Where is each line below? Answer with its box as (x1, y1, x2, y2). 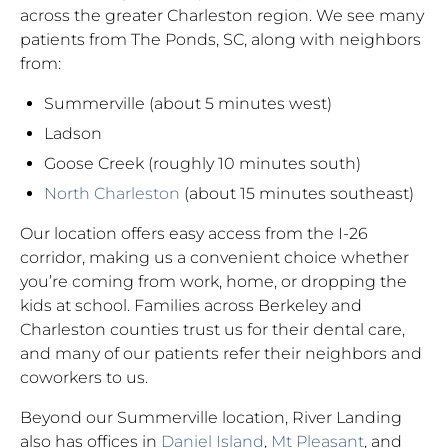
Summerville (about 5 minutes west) (44, 94, 332, 113)
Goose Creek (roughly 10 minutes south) (44, 154, 361, 173)
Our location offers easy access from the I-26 (20, 224, 368, 243)
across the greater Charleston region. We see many (20, 6, 424, 25)
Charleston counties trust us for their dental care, (20, 320, 405, 339)
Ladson (44, 124, 102, 143)
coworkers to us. (20, 368, 148, 387)
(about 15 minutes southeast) (180, 184, 414, 203)
